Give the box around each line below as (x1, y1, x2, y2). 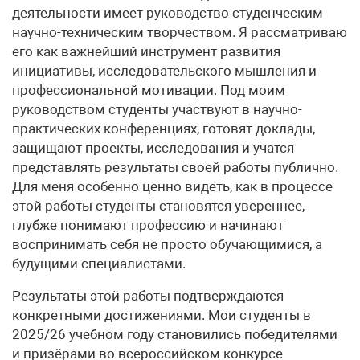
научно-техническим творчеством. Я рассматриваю (12, 23, 347, 40)
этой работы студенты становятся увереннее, (12, 197, 305, 214)
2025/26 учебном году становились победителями (12, 325, 337, 342)
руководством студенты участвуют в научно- (12, 100, 302, 117)
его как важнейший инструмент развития (12, 43, 280, 59)
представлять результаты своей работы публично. (12, 158, 338, 175)
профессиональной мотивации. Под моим (12, 81, 285, 98)
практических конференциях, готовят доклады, (12, 120, 315, 137)
